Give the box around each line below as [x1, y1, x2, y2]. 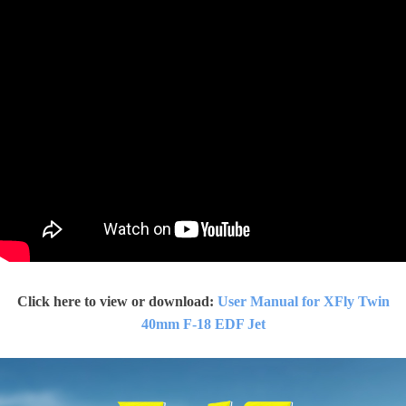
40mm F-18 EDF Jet [140, 316, 266, 332]
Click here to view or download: [16, 294, 217, 309]
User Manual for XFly [217, 294, 358, 309]
